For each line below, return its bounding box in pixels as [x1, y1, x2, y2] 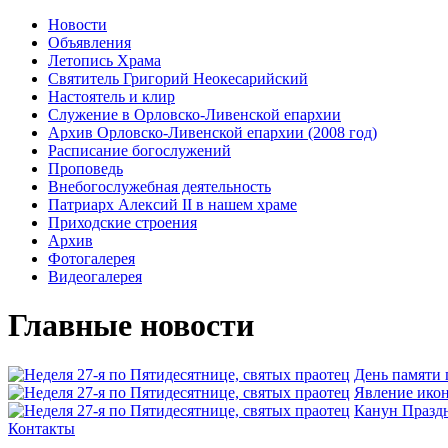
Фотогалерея [48, 250, 135, 267]
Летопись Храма [48, 52, 161, 69]
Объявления [48, 34, 131, 51]
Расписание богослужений [48, 142, 231, 159]
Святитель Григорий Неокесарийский [48, 70, 308, 87]
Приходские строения [48, 214, 197, 231]
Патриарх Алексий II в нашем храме [48, 196, 297, 213]
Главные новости [8, 307, 254, 344]
